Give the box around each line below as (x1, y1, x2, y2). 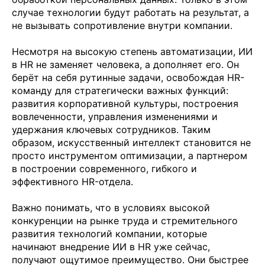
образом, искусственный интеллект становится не (12, 136, 251, 148)
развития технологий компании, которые (12, 227, 207, 240)
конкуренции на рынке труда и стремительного (12, 214, 238, 227)
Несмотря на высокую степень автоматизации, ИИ (12, 45, 253, 57)
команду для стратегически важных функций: (12, 84, 228, 96)
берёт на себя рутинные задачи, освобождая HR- (12, 71, 244, 83)
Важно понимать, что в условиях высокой (12, 201, 210, 214)
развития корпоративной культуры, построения (12, 97, 238, 109)
